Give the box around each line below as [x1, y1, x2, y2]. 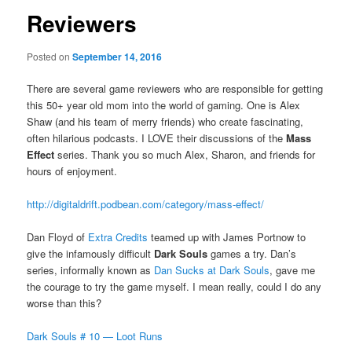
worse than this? [27, 295, 102, 310]
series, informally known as [27, 262, 155, 277]
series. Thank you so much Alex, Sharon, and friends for [54, 146, 316, 162]
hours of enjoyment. [27, 163, 118, 178]
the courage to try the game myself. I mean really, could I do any [27, 278, 322, 294]
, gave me [269, 262, 316, 277]
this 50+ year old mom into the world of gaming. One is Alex [27, 97, 301, 112]
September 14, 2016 [72, 49, 163, 64]
